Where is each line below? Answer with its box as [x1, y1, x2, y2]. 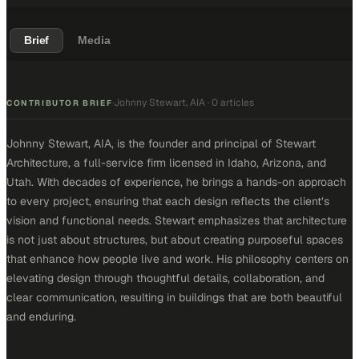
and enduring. [6, 309, 76, 324]
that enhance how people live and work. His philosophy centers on [6, 252, 349, 266]
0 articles [212, 96, 255, 109]
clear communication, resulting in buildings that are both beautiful [6, 290, 342, 305]
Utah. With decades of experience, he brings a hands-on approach [6, 175, 346, 189]
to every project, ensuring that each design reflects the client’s [6, 194, 329, 208]
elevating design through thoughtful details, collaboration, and [6, 271, 325, 285]
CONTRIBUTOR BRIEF [6, 97, 113, 108]
